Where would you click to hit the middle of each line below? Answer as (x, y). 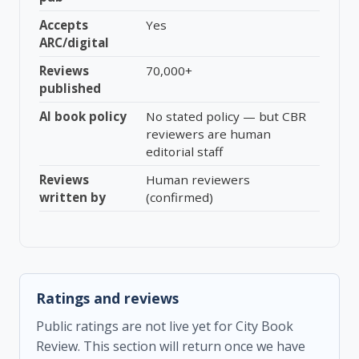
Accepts (64, 25)
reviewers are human (208, 134)
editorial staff (184, 151)
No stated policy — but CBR (226, 116)
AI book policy (83, 116)
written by (73, 197)
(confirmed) (179, 197)
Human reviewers (198, 179)
